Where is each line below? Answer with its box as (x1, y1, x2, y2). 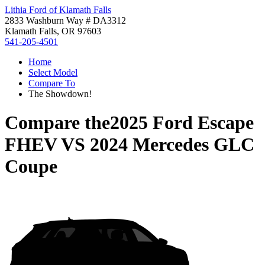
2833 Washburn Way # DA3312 (5, 15, 126, 25)
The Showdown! (28, 89, 92, 99)
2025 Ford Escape (110, 112, 254, 134)
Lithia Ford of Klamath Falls (5, 5, 111, 15)
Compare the (5, 112, 110, 134)
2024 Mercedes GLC (90, 134, 254, 156)
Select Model (28, 67, 77, 77)
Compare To (28, 78, 75, 88)
